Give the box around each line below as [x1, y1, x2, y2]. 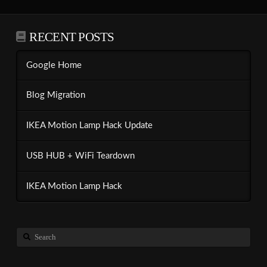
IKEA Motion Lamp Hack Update [26, 121, 153, 131]
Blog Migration [26, 91, 85, 100]
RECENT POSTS [29, 30, 114, 45]
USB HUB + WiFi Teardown [26, 151, 135, 161]
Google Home [26, 60, 82, 70]
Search [15, 228, 38, 238]
